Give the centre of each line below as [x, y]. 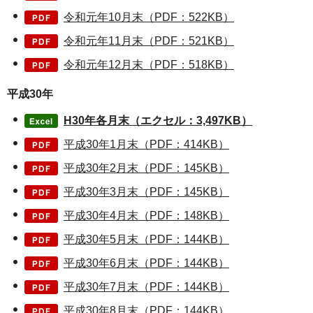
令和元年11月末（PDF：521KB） [149, 41]
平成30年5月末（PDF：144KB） [146, 240]
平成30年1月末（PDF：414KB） [146, 145]
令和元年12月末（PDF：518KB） [149, 65]
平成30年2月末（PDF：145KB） [146, 168]
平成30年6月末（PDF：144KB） [146, 263]
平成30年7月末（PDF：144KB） [146, 287]
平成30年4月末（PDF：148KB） [146, 216]
